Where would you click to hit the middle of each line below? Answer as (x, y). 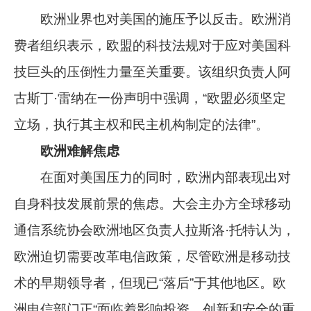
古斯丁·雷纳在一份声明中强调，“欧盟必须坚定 (150, 98)
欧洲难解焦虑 (67, 151)
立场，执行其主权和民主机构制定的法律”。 (142, 124)
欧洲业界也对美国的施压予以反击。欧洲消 (153, 19)
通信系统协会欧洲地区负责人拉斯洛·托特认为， (155, 230)
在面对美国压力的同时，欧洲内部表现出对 (153, 177)
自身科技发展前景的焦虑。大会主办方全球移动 (153, 203)
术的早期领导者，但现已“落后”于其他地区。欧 (150, 283)
